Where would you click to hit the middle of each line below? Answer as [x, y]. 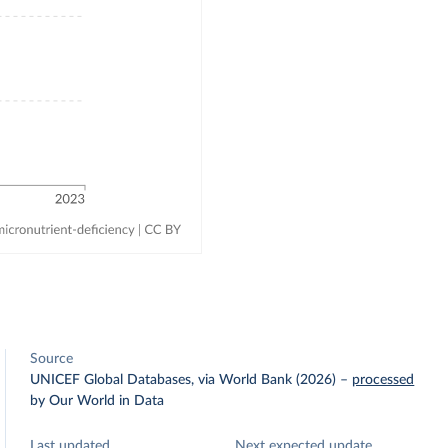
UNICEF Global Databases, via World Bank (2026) [183, 380]
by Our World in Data [97, 401]
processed [383, 380]
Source [52, 359]
